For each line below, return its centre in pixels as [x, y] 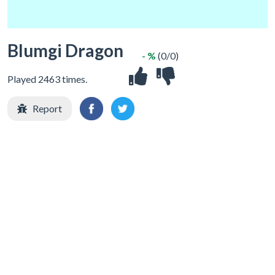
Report [47, 108]
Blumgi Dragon [65, 50]
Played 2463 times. [47, 79]
